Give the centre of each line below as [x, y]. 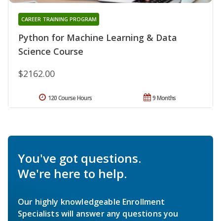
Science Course [51, 51]
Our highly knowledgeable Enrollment [92, 202]
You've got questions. [79, 158]
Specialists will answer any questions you [98, 213]
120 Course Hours [70, 98]
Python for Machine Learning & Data [98, 37]
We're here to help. [72, 173]
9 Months [164, 98]
